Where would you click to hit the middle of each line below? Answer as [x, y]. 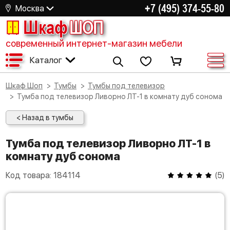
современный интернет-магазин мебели [94, 43]
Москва [30, 8]
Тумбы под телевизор [129, 86]
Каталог [46, 60]
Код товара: [30, 175]
